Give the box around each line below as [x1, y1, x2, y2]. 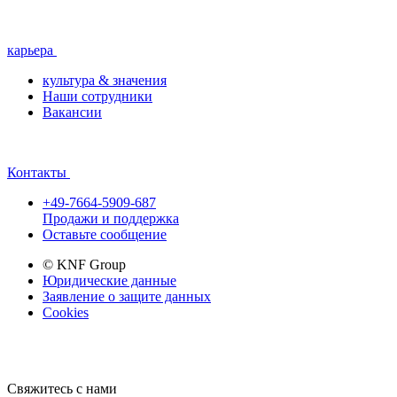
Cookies [43, 304, 89, 320]
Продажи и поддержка [43, 210, 179, 226]
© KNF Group [43, 256, 126, 272]
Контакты [7, 164, 66, 180]
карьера [7, 42, 53, 58]
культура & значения [43, 72, 167, 88]
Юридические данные [43, 272, 176, 288]
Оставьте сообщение [43, 226, 167, 242]
